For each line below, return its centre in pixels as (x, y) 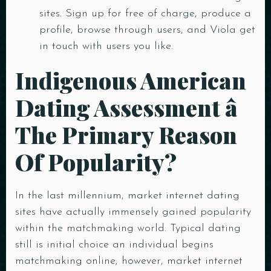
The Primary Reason (126, 135)
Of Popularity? (96, 162)
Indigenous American (131, 80)
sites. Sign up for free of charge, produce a (145, 14)
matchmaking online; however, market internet (129, 261)
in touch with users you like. (106, 46)
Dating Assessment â (126, 107)
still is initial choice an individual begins (114, 245)
